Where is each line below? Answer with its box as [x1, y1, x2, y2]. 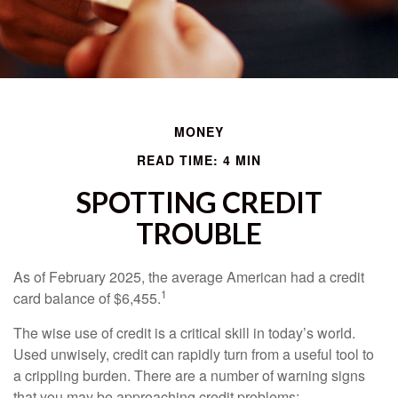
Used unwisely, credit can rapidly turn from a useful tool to [13, 344, 374, 364]
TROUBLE [136, 216, 262, 251]
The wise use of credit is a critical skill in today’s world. [13, 322, 355, 343]
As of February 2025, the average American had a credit [13, 267, 364, 287]
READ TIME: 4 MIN [137, 151, 261, 169]
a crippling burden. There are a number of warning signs [13, 365, 365, 386]
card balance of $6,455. [13, 288, 161, 308]
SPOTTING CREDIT [76, 185, 322, 219]
